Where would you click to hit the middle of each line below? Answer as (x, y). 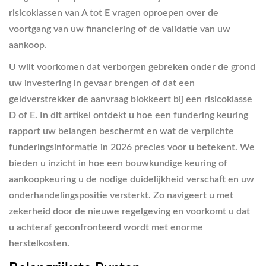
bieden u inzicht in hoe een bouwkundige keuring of (118, 163)
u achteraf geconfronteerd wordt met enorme (106, 227)
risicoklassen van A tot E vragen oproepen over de (114, 13)
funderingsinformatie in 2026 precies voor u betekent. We (132, 147)
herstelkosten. (39, 243)
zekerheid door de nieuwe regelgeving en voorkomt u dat (129, 211)
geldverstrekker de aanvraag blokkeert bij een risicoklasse (131, 99)
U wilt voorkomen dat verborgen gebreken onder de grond (132, 67)
